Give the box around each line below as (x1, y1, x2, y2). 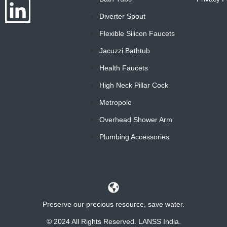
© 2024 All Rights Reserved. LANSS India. (46, 217, 181, 225)
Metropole (99, 98, 132, 107)
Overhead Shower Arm (99, 116, 173, 124)
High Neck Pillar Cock (99, 81, 169, 90)
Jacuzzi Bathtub (99, 47, 150, 55)
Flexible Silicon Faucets (99, 29, 175, 38)
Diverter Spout (99, 12, 146, 21)
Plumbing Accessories (99, 133, 170, 141)
